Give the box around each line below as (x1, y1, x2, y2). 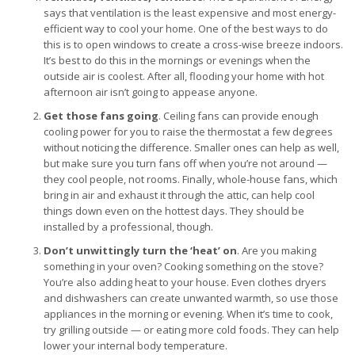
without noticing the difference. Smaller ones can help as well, (44, 140, 339, 155)
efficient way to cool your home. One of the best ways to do (44, 21, 328, 36)
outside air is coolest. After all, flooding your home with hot (44, 69, 324, 83)
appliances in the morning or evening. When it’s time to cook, (44, 307, 333, 321)
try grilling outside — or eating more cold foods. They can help (44, 323, 339, 337)
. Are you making (237, 243, 316, 258)
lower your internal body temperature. (44, 338, 227, 353)
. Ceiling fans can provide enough (158, 109, 319, 123)
